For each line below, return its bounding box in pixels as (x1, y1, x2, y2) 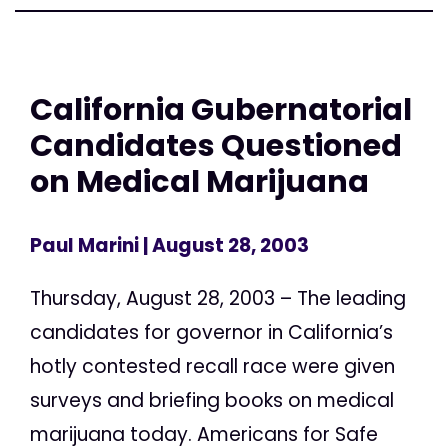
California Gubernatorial (30, 88, 412, 132)
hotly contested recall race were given (30, 352, 395, 380)
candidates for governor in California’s (30, 318, 393, 346)
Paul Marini (30, 231, 139, 259)
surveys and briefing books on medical (30, 386, 394, 414)
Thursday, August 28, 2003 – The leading (30, 284, 406, 312)
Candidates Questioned (30, 124, 402, 168)
